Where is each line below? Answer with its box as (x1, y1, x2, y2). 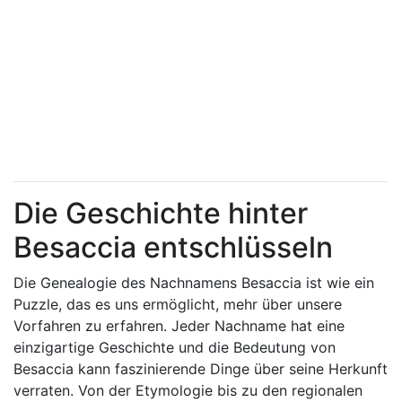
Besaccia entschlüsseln (13, 230, 333, 265)
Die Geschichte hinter (13, 196, 308, 231)
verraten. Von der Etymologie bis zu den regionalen (13, 381, 363, 399)
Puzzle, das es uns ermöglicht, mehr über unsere (13, 295, 342, 313)
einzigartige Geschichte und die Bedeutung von (13, 338, 336, 356)
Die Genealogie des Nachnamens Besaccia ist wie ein (13, 274, 374, 292)
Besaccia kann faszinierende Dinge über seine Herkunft (13, 360, 388, 378)
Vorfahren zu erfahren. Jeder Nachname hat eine (13, 317, 345, 335)
